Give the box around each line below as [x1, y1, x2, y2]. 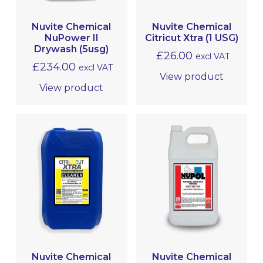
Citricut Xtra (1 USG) [144, 32, 238, 43]
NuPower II [44, 32, 99, 43]
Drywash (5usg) [34, 43, 109, 55]
